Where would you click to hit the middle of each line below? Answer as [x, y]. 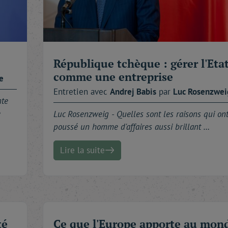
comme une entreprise [113, 76]
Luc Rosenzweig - [85, 114]
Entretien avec [82, 91]
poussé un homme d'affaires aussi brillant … [132, 126]
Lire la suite [82, 150]
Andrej [123, 91]
